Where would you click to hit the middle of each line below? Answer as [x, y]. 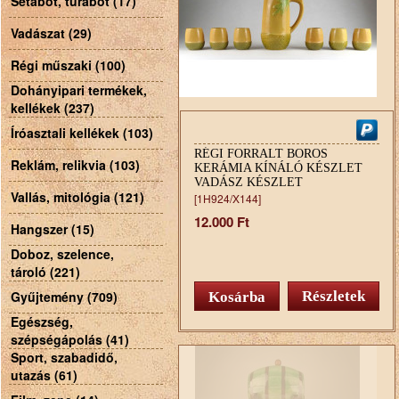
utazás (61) [44, 375]
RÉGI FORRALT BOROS [261, 154]
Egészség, [42, 322]
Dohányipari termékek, [79, 90]
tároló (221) [45, 272]
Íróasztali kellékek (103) [82, 133]
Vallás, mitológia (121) [77, 197]
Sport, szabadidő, [64, 357]
